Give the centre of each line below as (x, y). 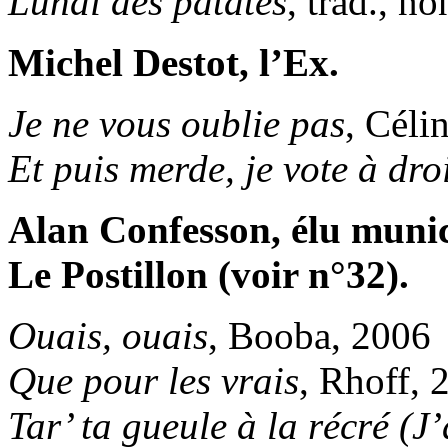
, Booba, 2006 (319, 335)
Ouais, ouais (108, 335)
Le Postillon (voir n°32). (208, 274)
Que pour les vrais (153, 380)
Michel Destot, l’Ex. (173, 62)
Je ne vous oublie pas (176, 123)
